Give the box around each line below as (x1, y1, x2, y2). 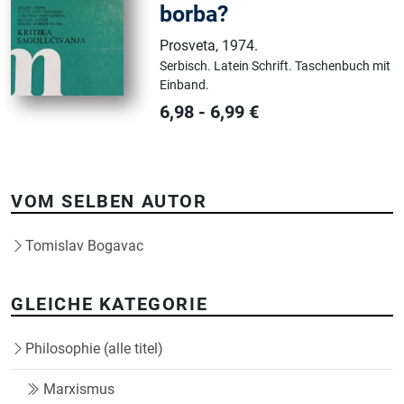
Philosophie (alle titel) (25, 340, 163, 358)
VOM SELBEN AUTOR (11, 190, 207, 213)
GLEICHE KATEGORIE (11, 293, 208, 316)
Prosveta (160, 37, 216, 55)
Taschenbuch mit (295, 59, 391, 74)
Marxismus (43, 381, 115, 399)
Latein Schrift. (214, 59, 296, 74)
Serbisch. (160, 59, 215, 74)
